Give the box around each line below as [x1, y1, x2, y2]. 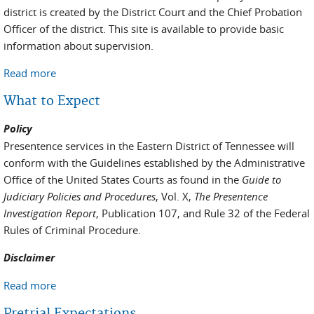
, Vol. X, [156, 189, 194, 203]
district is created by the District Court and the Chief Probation [4, 5, 302, 19]
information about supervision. [4, 39, 153, 53]
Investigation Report [4, 206, 96, 220]
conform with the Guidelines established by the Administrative [4, 156, 305, 170]
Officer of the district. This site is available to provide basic [4, 22, 284, 36]
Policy [4, 121, 32, 136]
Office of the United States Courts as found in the [4, 172, 242, 186]
